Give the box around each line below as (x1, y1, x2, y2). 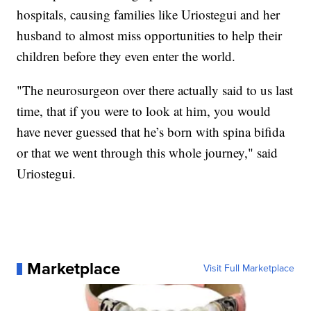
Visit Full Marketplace (203, 261, 294, 276)
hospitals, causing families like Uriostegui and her (17, 6, 280, 24)
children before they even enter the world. (17, 47, 236, 65)
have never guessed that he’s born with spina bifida (17, 123, 285, 141)
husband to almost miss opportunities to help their (17, 26, 283, 44)
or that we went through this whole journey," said (17, 144, 278, 162)
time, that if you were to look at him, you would (17, 102, 271, 120)
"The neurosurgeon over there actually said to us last (17, 81, 294, 99)
